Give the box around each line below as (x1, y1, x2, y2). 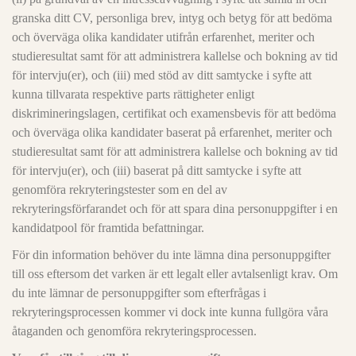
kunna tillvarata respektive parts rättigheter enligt (12, 87, 254, 101)
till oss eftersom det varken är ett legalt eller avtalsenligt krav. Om (12, 267, 338, 281)
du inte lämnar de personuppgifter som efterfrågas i (12, 286, 266, 300)
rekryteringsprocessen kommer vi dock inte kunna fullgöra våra (12, 305, 328, 319)
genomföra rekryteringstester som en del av (12, 183, 227, 196)
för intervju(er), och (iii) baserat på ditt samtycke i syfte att (12, 164, 301, 177)
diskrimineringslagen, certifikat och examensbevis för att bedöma (12, 106, 336, 120)
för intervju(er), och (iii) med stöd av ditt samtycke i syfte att (12, 68, 311, 82)
